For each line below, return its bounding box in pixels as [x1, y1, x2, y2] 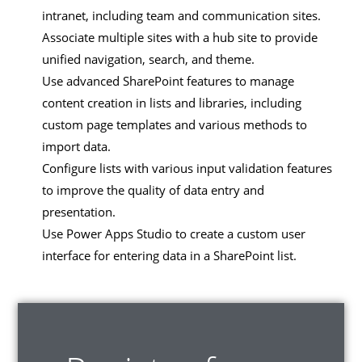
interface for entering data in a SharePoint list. [42, 247, 297, 264]
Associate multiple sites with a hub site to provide [42, 29, 318, 46]
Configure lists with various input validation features [42, 160, 333, 177]
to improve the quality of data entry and [42, 182, 265, 199]
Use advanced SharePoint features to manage [42, 73, 295, 90]
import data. [42, 138, 112, 155]
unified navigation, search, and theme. [42, 51, 255, 68]
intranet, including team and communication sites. [42, 7, 322, 24]
